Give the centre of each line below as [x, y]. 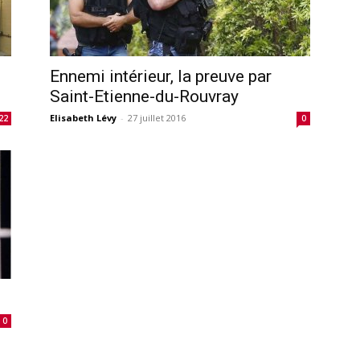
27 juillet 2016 [157, 117]
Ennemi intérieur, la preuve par [161, 76]
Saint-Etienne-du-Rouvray [144, 96]
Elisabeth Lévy [83, 117]
